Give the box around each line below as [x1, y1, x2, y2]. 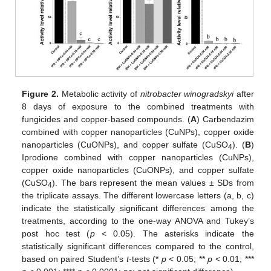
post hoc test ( [22, 228, 90, 238]
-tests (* [128, 253, 162, 264]
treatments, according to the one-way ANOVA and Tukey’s [22, 215, 254, 226]
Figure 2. [22, 88, 59, 99]
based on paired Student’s [22, 253, 126, 264]
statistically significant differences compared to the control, [22, 241, 254, 251]
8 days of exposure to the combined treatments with [22, 101, 254, 111]
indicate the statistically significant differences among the [22, 203, 254, 213]
